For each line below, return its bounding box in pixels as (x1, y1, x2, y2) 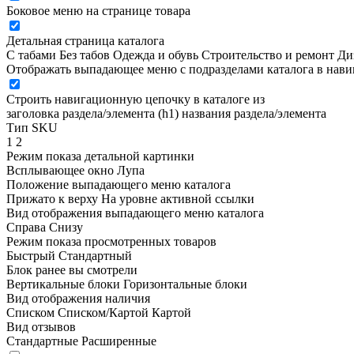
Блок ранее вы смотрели (6, 263, 137, 277)
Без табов (59, 48, 110, 62)
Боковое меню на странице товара (6, 4, 190, 17)
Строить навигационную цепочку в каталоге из (6, 92, 265, 106)
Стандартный (58, 249, 132, 262)
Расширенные (81, 334, 156, 348)
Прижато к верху (6, 192, 98, 205)
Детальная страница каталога (6, 34, 164, 47)
